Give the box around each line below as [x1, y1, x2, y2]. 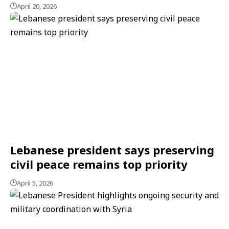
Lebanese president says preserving [10, 142, 214, 158]
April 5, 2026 [17, 178, 53, 188]
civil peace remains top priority [10, 156, 188, 172]
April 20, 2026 [17, 1, 57, 11]
